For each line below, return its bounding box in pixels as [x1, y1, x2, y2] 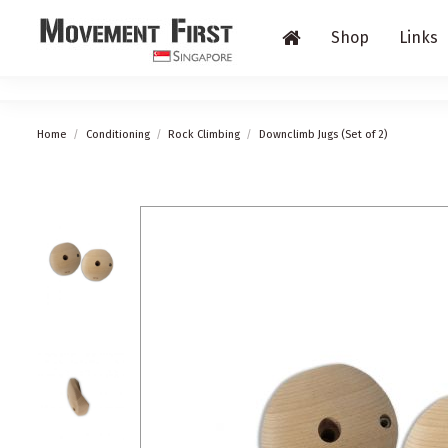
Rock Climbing [168, 127, 241, 141]
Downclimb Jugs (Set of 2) [258, 127, 387, 141]
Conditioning [85, 127, 150, 141]
